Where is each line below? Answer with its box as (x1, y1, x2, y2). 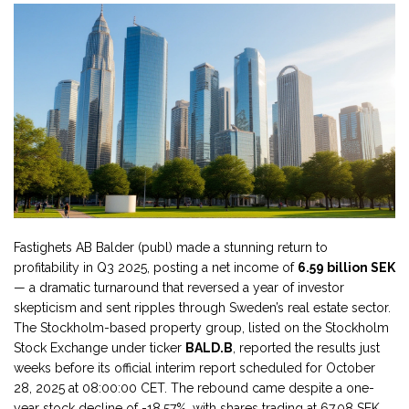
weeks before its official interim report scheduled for (14, 361, 326, 376)
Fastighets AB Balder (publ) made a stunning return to (14, 240, 328, 256)
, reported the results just (233, 341, 380, 356)
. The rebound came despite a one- (164, 381, 374, 396)
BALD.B (185, 341, 233, 356)
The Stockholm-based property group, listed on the (14, 320, 325, 336)
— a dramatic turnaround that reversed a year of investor (14, 280, 344, 296)
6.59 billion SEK (298, 260, 395, 276)
